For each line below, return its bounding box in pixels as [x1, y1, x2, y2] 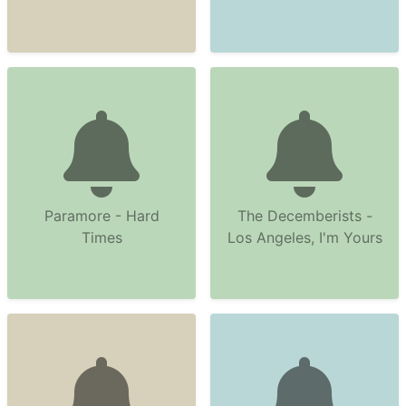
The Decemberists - [237, 207, 372, 225]
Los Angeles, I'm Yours [227, 228, 382, 246]
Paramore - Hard [43, 207, 159, 225]
